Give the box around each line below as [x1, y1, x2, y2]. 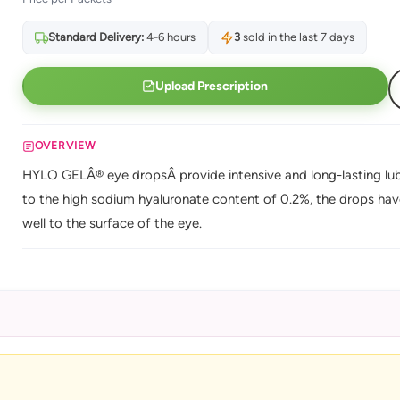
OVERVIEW [34, 139, 96, 152]
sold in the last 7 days [239, 30, 354, 44]
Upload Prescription [155, 78, 269, 94]
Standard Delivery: [47, 30, 144, 44]
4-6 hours [143, 30, 196, 44]
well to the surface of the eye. [21, 215, 202, 231]
